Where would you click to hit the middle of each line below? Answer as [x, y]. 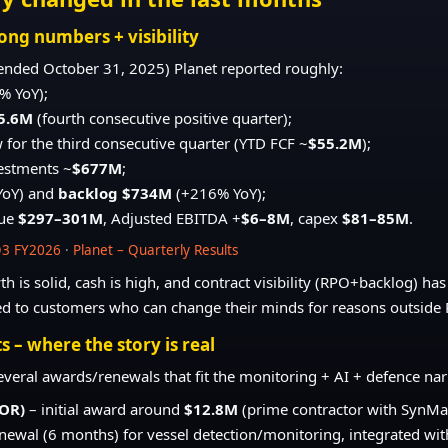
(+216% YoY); [219, 192]
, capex [316, 217]
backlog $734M [115, 192]
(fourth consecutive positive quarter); [163, 117]
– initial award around [105, 408]
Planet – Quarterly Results [156, 249]
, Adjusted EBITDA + [172, 217]
